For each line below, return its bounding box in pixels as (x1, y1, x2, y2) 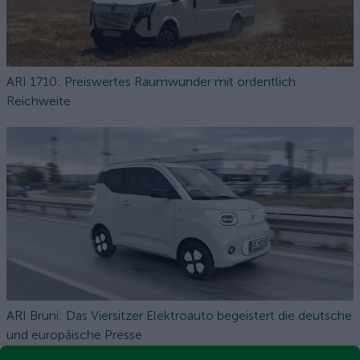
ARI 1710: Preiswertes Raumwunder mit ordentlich (6, 74, 296, 89)
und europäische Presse (6, 327, 142, 342)
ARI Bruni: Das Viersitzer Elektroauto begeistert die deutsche (6, 308, 352, 323)
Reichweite (6, 93, 71, 108)
